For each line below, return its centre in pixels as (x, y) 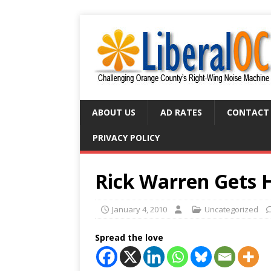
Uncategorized (231, 209)
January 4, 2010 (139, 209)
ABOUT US (114, 112)
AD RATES (181, 112)
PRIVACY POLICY (126, 138)
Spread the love (129, 237)
